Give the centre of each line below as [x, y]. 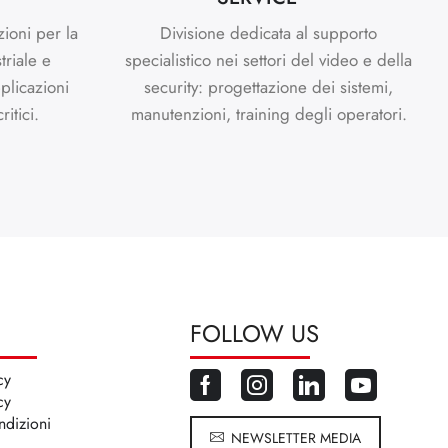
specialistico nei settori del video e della [269, 59]
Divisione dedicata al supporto [269, 32]
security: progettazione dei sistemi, [269, 86]
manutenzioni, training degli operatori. [268, 113]
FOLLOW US [255, 333]
